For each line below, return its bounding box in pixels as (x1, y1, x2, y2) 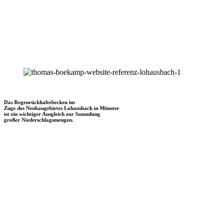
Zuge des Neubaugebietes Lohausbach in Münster (4, 105, 119, 111)
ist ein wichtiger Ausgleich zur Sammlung (4, 110, 100, 117)
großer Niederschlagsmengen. (4, 116, 73, 123)
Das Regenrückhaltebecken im (4, 99, 75, 105)
